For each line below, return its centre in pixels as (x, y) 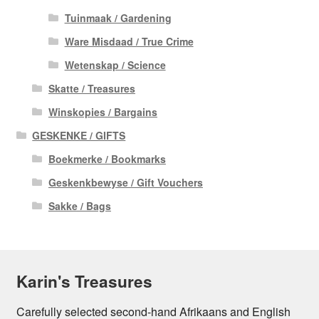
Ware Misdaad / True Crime (129, 42)
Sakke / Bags (79, 206)
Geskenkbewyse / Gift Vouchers (125, 183)
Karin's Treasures (84, 282)
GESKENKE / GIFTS (79, 136)
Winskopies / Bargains (103, 112)
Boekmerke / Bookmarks (107, 159)
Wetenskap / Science (115, 65)
